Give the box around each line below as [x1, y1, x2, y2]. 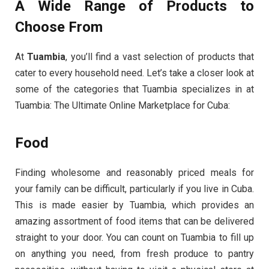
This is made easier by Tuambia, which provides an [15, 199, 254, 211]
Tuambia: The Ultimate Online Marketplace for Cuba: [15, 100, 230, 112]
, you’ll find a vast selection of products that [65, 51, 255, 63]
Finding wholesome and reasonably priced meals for [15, 167, 254, 179]
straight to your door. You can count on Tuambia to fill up [15, 232, 254, 244]
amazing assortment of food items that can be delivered [15, 216, 254, 228]
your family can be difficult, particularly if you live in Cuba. [15, 183, 254, 195]
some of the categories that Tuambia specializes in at [15, 83, 254, 95]
